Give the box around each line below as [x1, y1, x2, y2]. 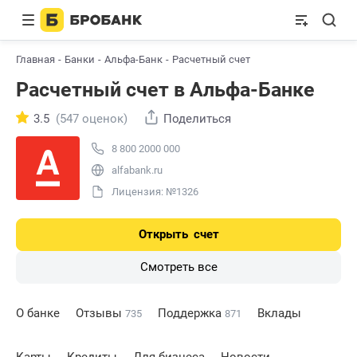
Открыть [138, 227, 191, 241]
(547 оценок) [56, 112, 127, 126]
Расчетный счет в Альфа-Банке [16, 78, 315, 101]
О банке [16, 306, 60, 320]
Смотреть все [139, 260, 218, 274]
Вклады [257, 306, 301, 320]
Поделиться [163, 112, 231, 126]
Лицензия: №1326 [112, 186, 198, 198]
